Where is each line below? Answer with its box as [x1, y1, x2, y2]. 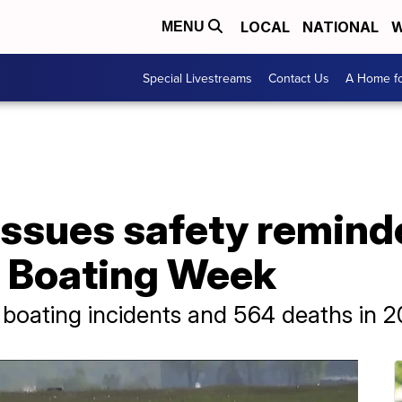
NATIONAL [302, 18, 379, 36]
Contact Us [268, 68, 329, 87]
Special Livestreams [143, 68, 252, 87]
